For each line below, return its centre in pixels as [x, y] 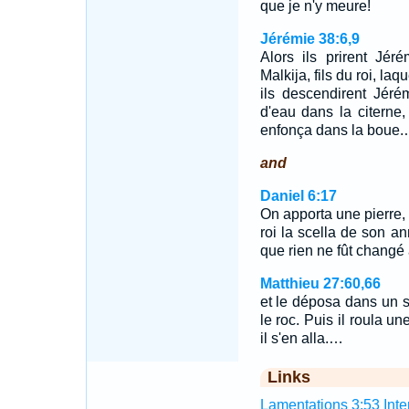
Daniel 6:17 [298, 196]
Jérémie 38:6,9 [309, 39]
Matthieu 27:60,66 [320, 283]
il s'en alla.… [301, 338]
